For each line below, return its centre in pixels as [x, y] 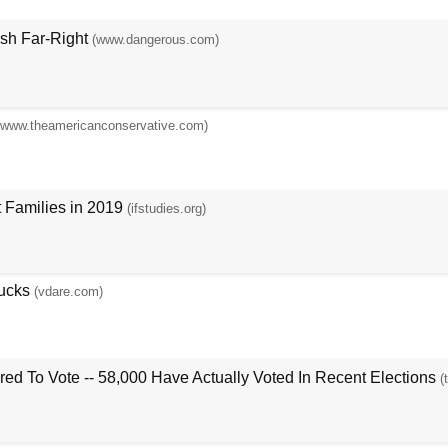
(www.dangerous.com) [155, 39]
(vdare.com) [68, 291]
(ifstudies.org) [166, 209]
